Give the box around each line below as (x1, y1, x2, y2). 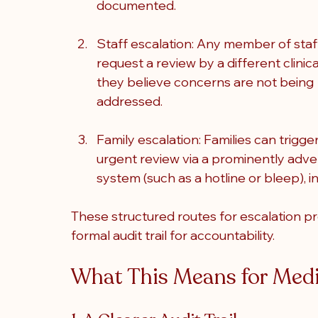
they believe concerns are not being (97, 74, 317, 90)
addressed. (97, 93, 163, 109)
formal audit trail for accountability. (71, 227, 275, 243)
